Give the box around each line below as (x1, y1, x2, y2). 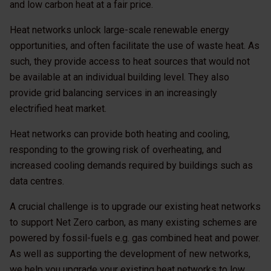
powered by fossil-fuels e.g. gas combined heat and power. (10, 232, 260, 244)
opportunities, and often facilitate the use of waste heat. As (10, 40, 260, 52)
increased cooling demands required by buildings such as (10, 160, 253, 172)
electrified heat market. (10, 103, 109, 115)
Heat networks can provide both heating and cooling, (10, 128, 230, 140)
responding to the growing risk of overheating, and (10, 144, 221, 156)
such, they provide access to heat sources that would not (10, 56, 250, 68)
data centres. (10, 175, 64, 188)
